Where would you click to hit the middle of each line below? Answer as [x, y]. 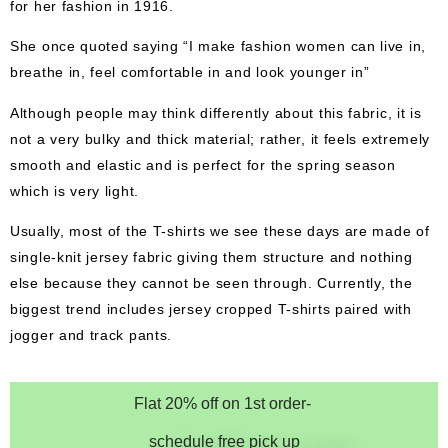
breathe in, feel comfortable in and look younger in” [190, 71]
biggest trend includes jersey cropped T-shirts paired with [211, 308]
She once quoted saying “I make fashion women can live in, [218, 45]
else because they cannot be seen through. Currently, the [211, 282]
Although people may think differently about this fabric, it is [216, 112]
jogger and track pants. [91, 334]
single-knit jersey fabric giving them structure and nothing [211, 256]
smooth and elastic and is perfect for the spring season [203, 164]
